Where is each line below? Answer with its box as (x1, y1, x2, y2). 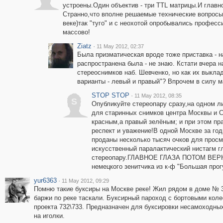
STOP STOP (91, 92, 129, 99)
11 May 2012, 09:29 (61, 178, 109, 184)
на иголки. (33, 212, 65, 220)
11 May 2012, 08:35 (134, 93, 182, 99)
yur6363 (33, 177, 57, 184)
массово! (62, 28, 90, 36)
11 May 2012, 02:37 (96, 43, 144, 49)
